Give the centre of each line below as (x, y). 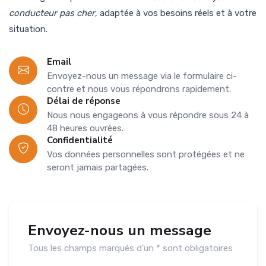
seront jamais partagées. (98, 167)
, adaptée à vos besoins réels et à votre (176, 13)
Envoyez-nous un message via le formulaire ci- (142, 76)
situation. (28, 29)
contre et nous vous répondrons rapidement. (139, 89)
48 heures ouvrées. (85, 128)
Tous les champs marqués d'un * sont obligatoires (130, 248)
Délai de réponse (84, 101)
